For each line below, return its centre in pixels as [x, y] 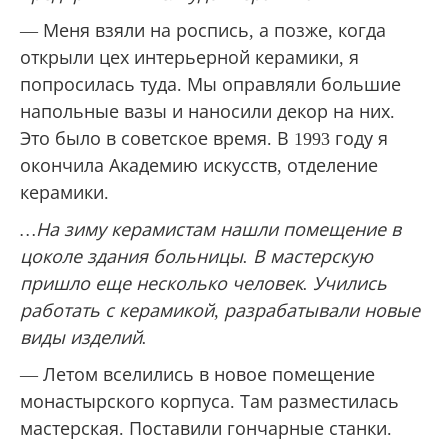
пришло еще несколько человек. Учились [203, 283]
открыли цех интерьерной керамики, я [189, 57]
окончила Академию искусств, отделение [199, 165]
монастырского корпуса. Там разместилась [209, 401]
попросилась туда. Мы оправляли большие [210, 84]
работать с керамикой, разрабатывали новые [220, 310]
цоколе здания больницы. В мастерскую [196, 256]
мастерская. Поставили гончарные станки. [206, 428]
